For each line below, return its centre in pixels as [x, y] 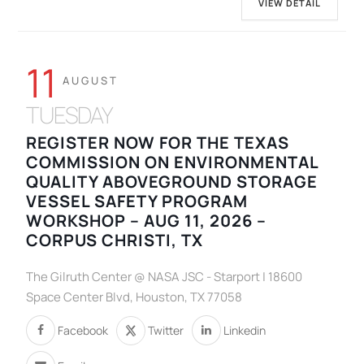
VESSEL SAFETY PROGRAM [137, 201]
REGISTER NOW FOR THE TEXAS [158, 143]
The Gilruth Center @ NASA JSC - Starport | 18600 [165, 277]
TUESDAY [70, 115]
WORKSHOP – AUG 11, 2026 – [147, 221]
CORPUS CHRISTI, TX [115, 240]
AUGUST [91, 81]
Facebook [83, 330]
